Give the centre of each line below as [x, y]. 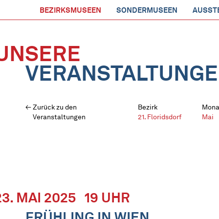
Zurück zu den [55, 107]
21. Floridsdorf [160, 117]
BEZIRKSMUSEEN [70, 10]
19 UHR [103, 197]
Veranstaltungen [59, 117]
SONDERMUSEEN [147, 10]
